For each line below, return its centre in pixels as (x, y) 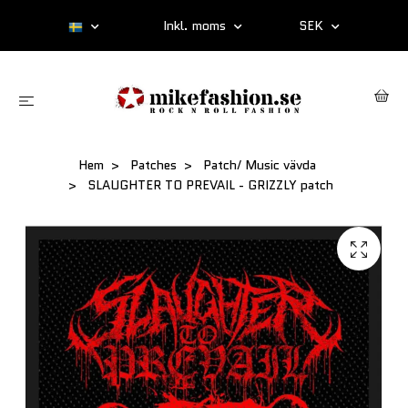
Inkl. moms (196, 25)
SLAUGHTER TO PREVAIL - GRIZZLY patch (208, 185)
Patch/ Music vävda (259, 165)
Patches (153, 165)
